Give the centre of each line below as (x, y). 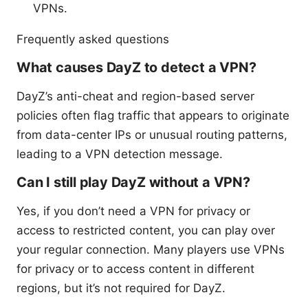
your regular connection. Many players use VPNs (151, 249)
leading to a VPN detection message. (120, 154)
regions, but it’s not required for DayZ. (121, 288)
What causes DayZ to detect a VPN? (136, 67)
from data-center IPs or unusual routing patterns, (152, 134)
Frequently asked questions (93, 39)
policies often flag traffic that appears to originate (153, 115)
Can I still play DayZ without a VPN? (133, 182)
